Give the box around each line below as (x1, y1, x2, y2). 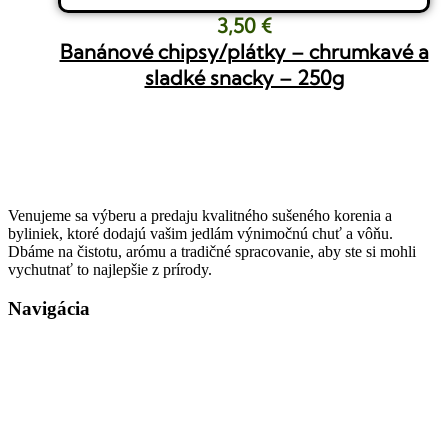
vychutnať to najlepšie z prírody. (8, 261, 212, 279)
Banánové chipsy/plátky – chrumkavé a (59, 38, 429, 64)
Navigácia (8, 297, 90, 319)
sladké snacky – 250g (144, 64, 344, 90)
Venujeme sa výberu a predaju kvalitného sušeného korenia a (8, 207, 392, 225)
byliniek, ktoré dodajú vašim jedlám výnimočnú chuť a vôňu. (8, 225, 393, 243)
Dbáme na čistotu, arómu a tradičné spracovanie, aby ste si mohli (8, 243, 416, 261)
